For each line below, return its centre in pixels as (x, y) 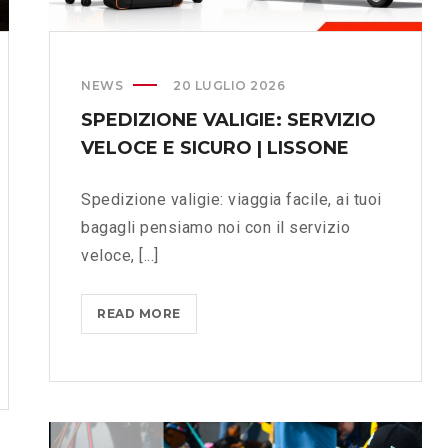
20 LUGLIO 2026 (229, 86)
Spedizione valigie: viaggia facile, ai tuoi (231, 200)
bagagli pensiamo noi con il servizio (215, 228)
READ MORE (139, 314)
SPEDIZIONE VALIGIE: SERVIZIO (228, 120)
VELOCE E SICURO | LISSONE (215, 148)
